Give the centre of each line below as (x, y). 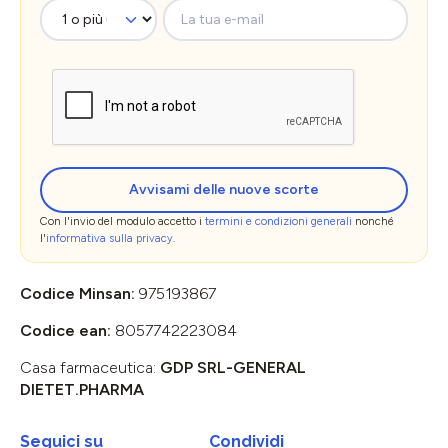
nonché (373, 221)
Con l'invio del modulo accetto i (122, 221)
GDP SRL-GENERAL (233, 367)
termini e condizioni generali (278, 221)
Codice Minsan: (79, 293)
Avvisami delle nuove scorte (224, 189)
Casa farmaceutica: (90, 367)
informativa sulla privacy (109, 238)
